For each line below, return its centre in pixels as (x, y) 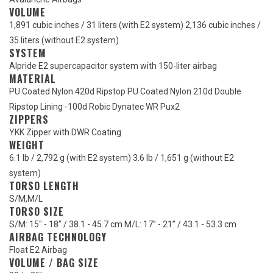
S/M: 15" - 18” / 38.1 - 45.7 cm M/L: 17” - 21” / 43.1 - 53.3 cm (123, 225)
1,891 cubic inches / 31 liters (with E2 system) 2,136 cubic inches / (135, 25)
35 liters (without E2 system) (64, 41)
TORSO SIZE (37, 212)
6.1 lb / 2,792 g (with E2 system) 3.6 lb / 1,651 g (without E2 (122, 158)
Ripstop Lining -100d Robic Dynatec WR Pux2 (94, 107)
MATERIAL (33, 79)
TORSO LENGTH (44, 186)
